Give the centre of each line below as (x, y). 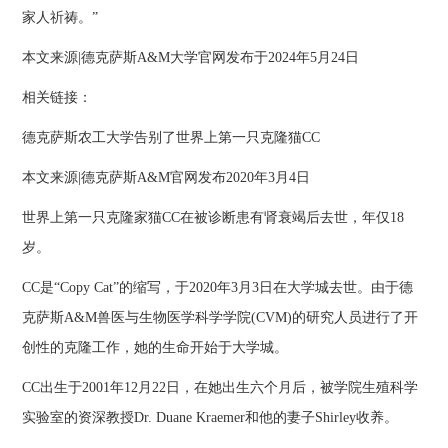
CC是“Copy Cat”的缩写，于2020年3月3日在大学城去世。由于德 (218, 288)
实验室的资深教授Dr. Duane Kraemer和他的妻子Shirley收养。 (210, 418)
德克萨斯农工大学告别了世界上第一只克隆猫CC (171, 138)
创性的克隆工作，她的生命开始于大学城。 (155, 348)
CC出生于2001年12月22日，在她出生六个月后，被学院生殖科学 (220, 388)
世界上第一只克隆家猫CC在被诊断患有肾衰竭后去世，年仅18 (213, 218)
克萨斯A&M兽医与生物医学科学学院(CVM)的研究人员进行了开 (220, 318)
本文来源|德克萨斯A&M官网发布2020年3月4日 (166, 178)
